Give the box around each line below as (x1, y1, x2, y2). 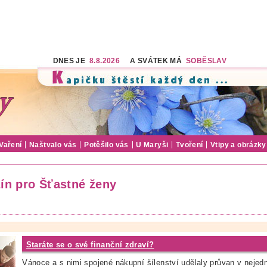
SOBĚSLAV (185, 57, 227, 64)
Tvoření (175, 141, 203, 148)
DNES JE (52, 57, 89, 64)
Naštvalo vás (29, 141, 77, 148)
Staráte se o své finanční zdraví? (26, 240, 154, 249)
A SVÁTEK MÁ (120, 57, 186, 64)
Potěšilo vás (84, 141, 129, 148)
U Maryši (136, 141, 169, 148)
